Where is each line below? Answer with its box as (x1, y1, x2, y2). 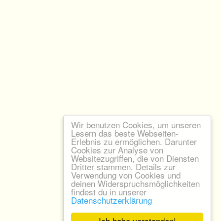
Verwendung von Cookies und (71, 169, 181, 181)
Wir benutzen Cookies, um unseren (71, 118, 201, 131)
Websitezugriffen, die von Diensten (71, 152, 199, 164)
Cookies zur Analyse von (71, 144, 163, 156)
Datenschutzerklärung (71, 194, 152, 206)
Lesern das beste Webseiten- (71, 127, 179, 139)
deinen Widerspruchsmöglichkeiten (71, 177, 200, 189)
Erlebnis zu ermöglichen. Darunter (71, 135, 197, 147)
